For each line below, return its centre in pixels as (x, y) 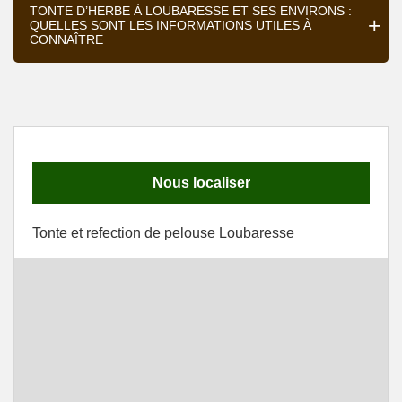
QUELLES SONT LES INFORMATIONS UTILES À (170, 25)
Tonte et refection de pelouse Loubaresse (163, 233)
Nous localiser (201, 183)
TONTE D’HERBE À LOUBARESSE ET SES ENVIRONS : (191, 11)
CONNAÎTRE (66, 39)
